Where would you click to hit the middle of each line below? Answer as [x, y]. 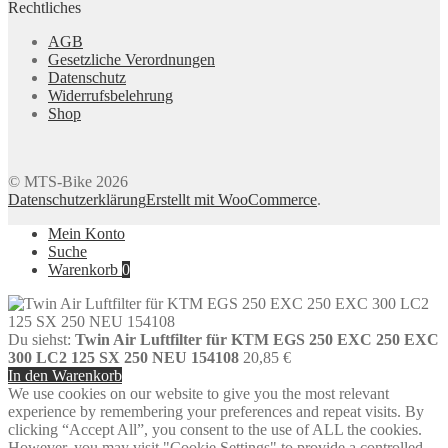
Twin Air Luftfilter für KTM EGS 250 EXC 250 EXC [257, 340]
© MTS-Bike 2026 [68, 182]
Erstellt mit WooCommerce [231, 200]
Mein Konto [86, 234]
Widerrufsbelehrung [110, 96]
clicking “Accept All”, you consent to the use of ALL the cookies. [215, 430]
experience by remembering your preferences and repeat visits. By [216, 412]
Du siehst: [41, 340]
